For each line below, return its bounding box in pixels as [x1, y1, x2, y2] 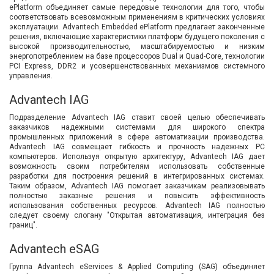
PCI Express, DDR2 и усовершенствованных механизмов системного [9, 61, 265, 70]
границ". [9, 220, 37, 229]
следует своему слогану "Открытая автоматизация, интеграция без [9, 210, 265, 220]
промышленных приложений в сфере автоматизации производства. [9, 132, 265, 141]
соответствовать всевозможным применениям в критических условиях [9, 12, 265, 21]
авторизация [40, 24, 114, 39]
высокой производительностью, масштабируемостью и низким [9, 42, 265, 51]
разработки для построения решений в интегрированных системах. [9, 171, 265, 180]
